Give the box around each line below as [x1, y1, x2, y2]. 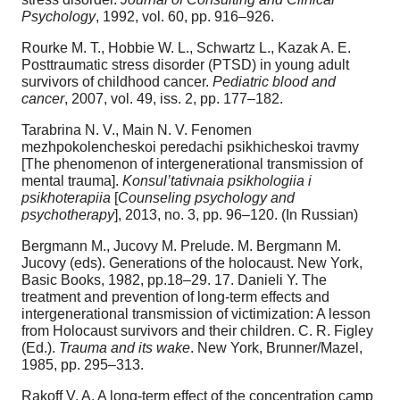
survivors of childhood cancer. [21, 73, 212, 89]
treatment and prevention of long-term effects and [21, 288, 329, 304]
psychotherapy [21, 206, 114, 222]
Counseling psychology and [118, 189, 295, 205]
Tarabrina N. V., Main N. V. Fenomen [21, 121, 252, 137]
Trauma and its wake [59, 339, 190, 355]
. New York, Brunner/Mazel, [190, 339, 362, 355]
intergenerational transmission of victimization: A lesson [21, 305, 371, 321]
